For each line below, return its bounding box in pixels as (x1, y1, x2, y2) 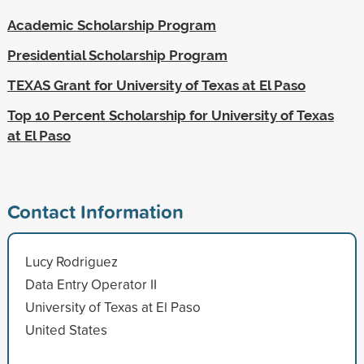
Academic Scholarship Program (6, 16, 216, 33)
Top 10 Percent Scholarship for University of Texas (6, 106, 334, 123)
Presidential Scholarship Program (6, 46, 227, 63)
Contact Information (6, 197, 184, 225)
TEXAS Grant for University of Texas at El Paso (6, 76, 305, 93)
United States (24, 319, 107, 339)
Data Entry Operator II (24, 274, 157, 293)
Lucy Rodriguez (24, 251, 118, 271)
